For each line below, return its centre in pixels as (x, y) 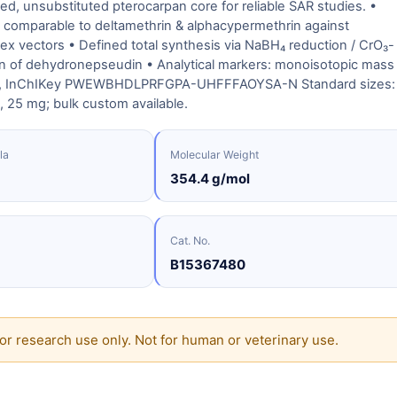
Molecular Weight (214, 155)
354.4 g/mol (210, 179)
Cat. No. (190, 241)
